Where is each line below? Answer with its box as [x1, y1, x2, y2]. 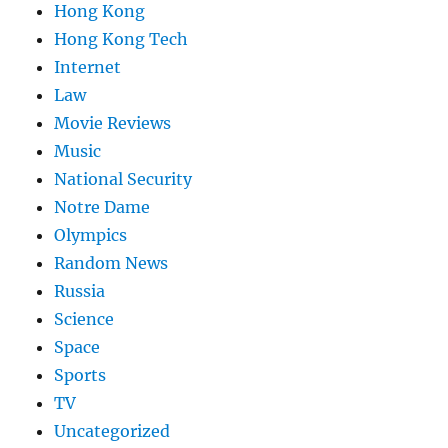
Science [54, 309, 115, 330]
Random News [54, 253, 169, 274]
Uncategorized [54, 421, 171, 442]
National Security [54, 169, 193, 190]
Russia [54, 281, 106, 302]
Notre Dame [54, 197, 151, 218]
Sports [54, 365, 107, 386]
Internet [54, 57, 122, 78]
